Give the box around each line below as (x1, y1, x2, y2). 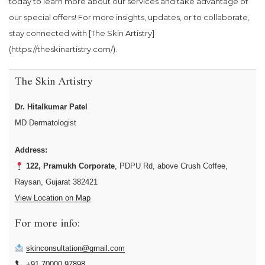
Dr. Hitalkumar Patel (15, 102, 88, 111)
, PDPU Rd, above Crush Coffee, (114, 161, 228, 171)
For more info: (15, 219, 80, 230)
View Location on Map (15, 193, 91, 203)
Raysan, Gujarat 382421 (15, 177, 98, 187)
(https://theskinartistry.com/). (9, 44, 117, 54)
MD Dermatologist (15, 118, 76, 127)
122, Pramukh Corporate (25, 161, 115, 171)
